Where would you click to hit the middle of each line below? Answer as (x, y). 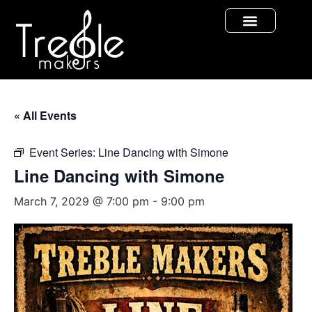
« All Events (45, 116)
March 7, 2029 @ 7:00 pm (81, 202)
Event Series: (64, 153)
